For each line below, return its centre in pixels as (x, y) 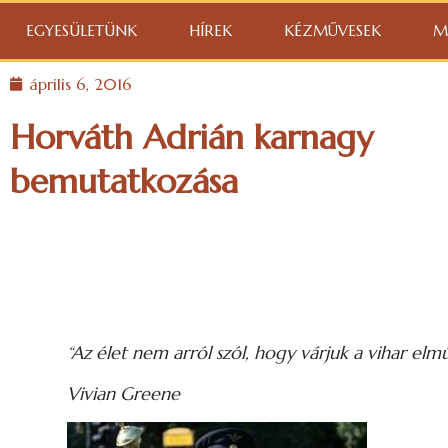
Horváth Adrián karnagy (191, 137)
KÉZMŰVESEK (332, 30)
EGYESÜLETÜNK (81, 30)
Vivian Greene (123, 394)
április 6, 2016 (80, 84)
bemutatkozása (124, 181)
